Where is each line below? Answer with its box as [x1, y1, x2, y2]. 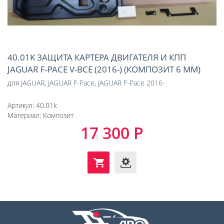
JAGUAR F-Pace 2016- [98, 77, 165, 87]
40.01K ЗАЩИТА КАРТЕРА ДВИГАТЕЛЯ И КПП [7, 51, 186, 63]
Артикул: [7, 100, 36, 110]
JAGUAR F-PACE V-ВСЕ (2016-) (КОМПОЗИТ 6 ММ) [7, 63, 200, 75]
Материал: [7, 110, 43, 120]
